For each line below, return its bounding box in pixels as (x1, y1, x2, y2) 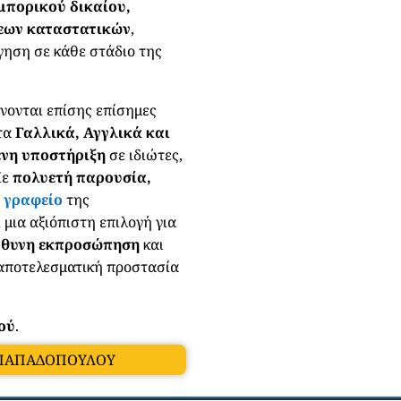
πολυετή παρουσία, (13, 166, 152, 187)
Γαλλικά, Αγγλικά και (15, 122, 171, 142)
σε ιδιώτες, (106, 144, 183, 165)
